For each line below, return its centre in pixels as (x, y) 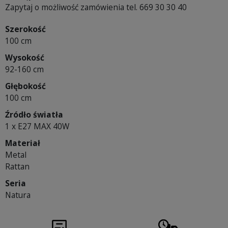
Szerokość (25, 29)
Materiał (23, 143)
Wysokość (25, 58)
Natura (18, 195)
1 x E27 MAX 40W (37, 126)
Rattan (17, 167)
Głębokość (25, 86)
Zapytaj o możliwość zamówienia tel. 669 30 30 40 (96, 7)
